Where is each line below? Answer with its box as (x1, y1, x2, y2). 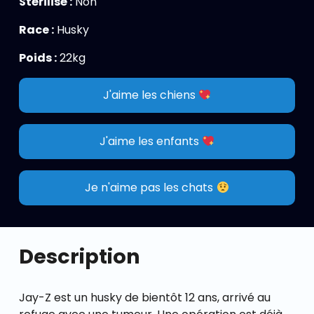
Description (19, 243, 140, 271)
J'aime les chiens (102, 87, 198, 103)
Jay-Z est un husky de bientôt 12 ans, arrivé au (19, 289, 271, 306)
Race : (19, 22, 54, 38)
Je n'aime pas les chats (85, 179, 217, 196)
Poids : (19, 50, 57, 66)
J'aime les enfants (99, 133, 202, 149)
